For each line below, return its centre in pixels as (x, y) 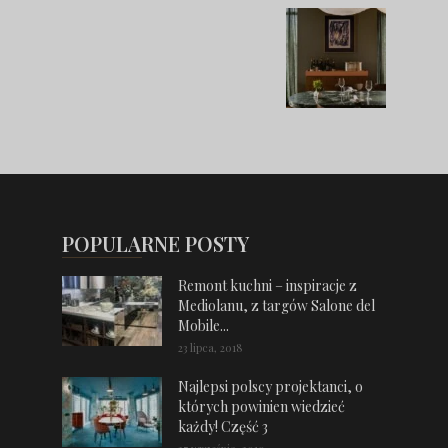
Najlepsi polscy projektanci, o (270, 386)
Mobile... (203, 325)
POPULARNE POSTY (155, 243)
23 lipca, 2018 (210, 347)
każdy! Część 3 (223, 426)
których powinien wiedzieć (261, 406)
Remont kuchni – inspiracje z (267, 285)
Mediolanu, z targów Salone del (276, 305)
